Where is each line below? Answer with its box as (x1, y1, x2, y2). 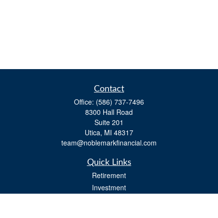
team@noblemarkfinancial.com (61, 138, 157, 147)
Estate (99, 195, 119, 204)
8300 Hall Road (85, 107, 133, 117)
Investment (92, 182, 126, 192)
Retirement (92, 170, 126, 180)
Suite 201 (94, 117, 124, 127)
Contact (94, 85, 124, 93)
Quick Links (87, 158, 131, 167)
